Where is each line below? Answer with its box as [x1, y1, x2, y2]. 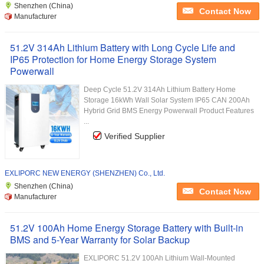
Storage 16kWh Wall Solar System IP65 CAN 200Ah [84, 96, 250, 104]
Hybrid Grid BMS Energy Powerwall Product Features [84, 107, 254, 115]
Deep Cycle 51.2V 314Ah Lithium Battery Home [84, 85, 236, 94]
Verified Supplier [104, 131, 165, 141]
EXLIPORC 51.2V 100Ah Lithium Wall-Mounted [84, 254, 235, 262]
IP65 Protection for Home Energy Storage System [10, 52, 216, 66]
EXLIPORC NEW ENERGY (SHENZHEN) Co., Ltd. [5, 169, 165, 177]
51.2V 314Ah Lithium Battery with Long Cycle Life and [10, 41, 235, 54]
